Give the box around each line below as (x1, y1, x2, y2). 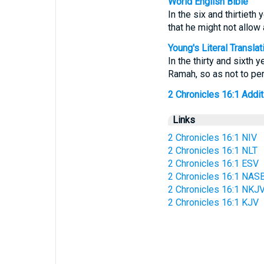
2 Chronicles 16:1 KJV (167, 197, 259, 208)
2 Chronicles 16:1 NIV (167, 132, 257, 143)
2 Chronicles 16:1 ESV (167, 158, 259, 169)
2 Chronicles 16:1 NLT (167, 145, 258, 156)
